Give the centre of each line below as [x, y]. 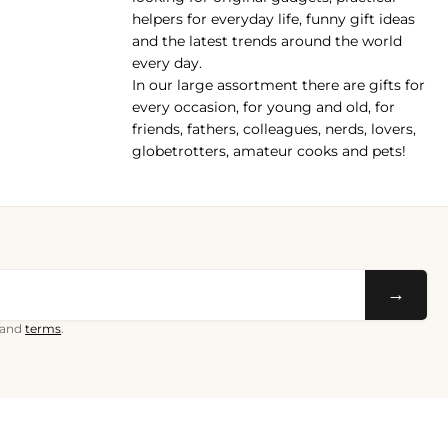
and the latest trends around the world [267, 41]
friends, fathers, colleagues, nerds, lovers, [274, 129]
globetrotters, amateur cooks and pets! [269, 151]
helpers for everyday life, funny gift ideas [273, 19]
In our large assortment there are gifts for [278, 85]
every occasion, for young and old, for [263, 107]
